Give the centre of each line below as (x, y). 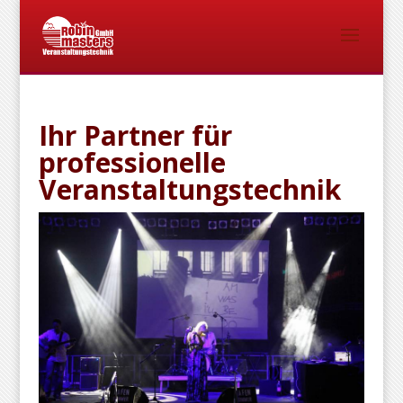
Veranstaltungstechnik (189, 189)
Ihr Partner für (135, 135)
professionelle (132, 162)
